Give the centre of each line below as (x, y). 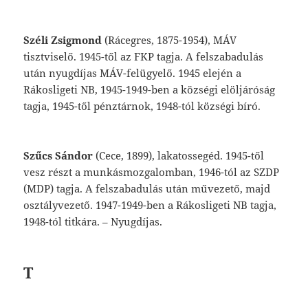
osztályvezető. (60, 205)
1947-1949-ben (132, 205)
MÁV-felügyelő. (139, 73)
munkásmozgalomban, (141, 172)
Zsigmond (77, 40)
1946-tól (220, 172)
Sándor (76, 155)
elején (220, 73)
